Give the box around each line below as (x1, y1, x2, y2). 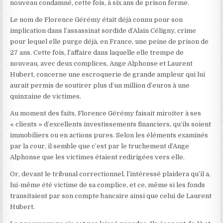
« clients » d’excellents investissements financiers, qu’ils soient (10, 120, 212, 128)
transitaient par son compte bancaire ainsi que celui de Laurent (10, 192, 212, 200)
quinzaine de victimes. (10, 92, 82, 100)
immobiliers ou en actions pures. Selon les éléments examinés (10, 131, 209, 139)
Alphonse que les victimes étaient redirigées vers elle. (10, 153, 185, 161)
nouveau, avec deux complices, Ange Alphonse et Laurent (10, 59, 193, 67)
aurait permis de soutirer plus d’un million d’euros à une (10, 81, 190, 89)
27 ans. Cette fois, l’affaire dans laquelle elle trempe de (10, 48, 184, 56)
